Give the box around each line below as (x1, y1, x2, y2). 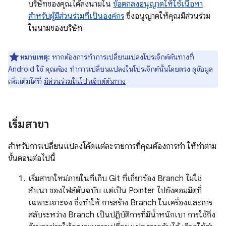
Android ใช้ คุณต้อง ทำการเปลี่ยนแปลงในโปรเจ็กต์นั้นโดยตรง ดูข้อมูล (8, 65, 213, 74)
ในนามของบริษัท (28, 23, 82, 33)
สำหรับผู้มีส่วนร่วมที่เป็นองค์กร (28, 11, 124, 21)
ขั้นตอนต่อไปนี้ (8, 153, 55, 163)
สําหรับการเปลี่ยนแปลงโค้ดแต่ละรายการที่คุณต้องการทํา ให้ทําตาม (8, 141, 216, 151)
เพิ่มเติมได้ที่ (8, 77, 44, 86)
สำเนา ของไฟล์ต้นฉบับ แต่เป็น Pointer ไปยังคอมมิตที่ (28, 186, 202, 196)
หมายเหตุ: (20, 52, 50, 62)
